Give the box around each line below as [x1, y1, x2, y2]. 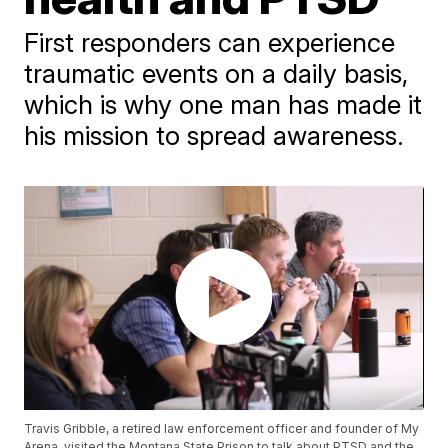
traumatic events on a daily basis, [24, 58, 409, 89]
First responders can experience [24, 27, 396, 58]
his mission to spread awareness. [24, 120, 405, 151]
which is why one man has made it [24, 89, 423, 120]
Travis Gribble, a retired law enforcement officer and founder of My [24, 421, 420, 437]
